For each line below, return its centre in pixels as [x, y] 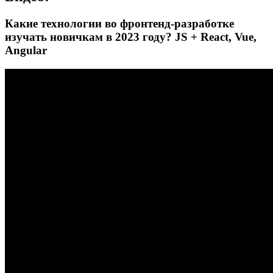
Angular [26, 50]
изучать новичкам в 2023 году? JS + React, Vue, [131, 37]
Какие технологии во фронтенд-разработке [119, 23]
